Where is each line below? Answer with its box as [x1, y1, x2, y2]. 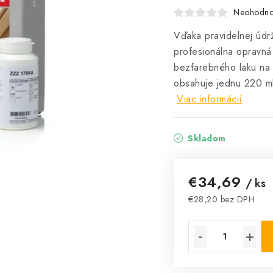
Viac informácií [177, 92, 243, 106]
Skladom [185, 132, 226, 144]
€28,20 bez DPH [188, 193, 255, 205]
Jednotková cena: [188, 205, 264, 219]
